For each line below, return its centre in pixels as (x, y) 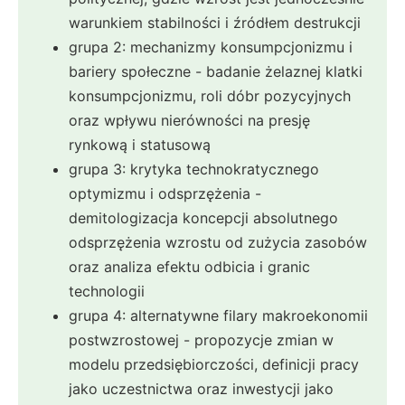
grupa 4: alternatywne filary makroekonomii (218, 315)
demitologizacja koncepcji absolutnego (203, 217)
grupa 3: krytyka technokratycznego (194, 169)
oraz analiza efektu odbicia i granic (189, 266)
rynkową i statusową (140, 144)
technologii (107, 291)
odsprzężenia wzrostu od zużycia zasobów (218, 242)
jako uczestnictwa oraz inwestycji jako (201, 388)
